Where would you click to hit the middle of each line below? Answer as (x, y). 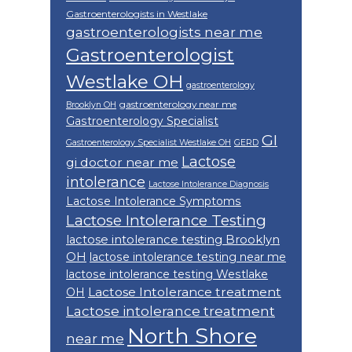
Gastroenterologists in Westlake (137, 14)
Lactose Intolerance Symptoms (154, 202)
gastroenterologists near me (164, 32)
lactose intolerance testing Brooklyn (173, 240)
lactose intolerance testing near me (188, 257)
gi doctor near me (122, 163)
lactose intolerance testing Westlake (167, 275)
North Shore (192, 336)
